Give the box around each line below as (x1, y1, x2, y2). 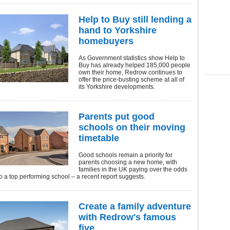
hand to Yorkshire (79, 25, 157, 35)
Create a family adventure (79, 201, 191, 212)
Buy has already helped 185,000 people (79, 62, 190, 69)
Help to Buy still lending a (79, 14, 191, 25)
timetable (79, 133, 119, 143)
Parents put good (79, 111, 155, 122)
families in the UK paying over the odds (79, 166, 187, 173)
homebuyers (79, 36, 133, 46)
